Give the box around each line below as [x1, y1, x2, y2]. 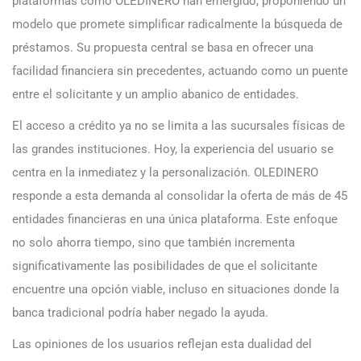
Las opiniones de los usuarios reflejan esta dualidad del [12, 337, 312, 352]
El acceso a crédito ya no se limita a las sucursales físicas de [12, 118, 345, 134]
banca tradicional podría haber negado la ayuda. [12, 305, 268, 321]
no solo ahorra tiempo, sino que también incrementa [12, 235, 295, 251]
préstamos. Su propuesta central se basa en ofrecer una [12, 40, 313, 56]
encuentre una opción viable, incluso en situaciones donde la [12, 282, 339, 297]
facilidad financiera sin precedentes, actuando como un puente [12, 64, 348, 79]
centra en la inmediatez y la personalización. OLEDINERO [12, 165, 318, 180]
